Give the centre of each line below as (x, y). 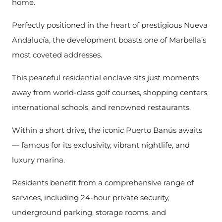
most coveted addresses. (57, 55)
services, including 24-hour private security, (91, 197)
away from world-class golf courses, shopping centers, (110, 92)
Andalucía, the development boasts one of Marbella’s (109, 40)
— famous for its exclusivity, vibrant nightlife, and (101, 145)
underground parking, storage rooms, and (89, 212)
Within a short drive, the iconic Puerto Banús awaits (107, 130)
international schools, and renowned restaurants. (101, 107)
